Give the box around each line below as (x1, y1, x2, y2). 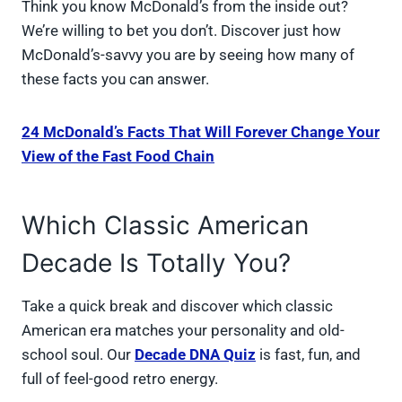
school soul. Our (22, 345, 135, 364)
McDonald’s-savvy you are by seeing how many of (22, 46, 354, 65)
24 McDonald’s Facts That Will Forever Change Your (22, 123, 380, 142)
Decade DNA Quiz (135, 345, 256, 364)
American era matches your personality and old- (22, 321, 345, 340)
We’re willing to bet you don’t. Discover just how (22, 22, 341, 40)
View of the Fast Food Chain (22, 147, 214, 166)
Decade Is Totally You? (22, 248, 291, 279)
